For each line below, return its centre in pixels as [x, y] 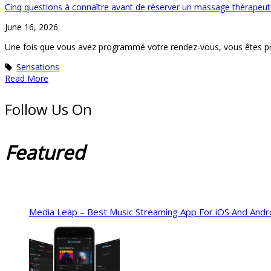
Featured [45, 152]
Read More [27, 78]
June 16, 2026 [31, 27]
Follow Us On [48, 109]
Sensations [38, 67]
